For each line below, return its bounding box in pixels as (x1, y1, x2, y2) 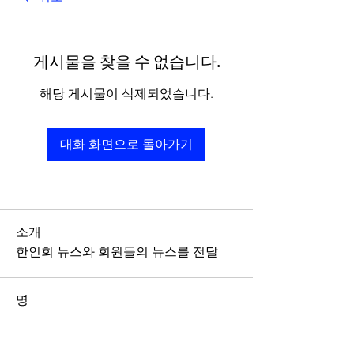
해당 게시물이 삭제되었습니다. (40, 86, 213, 101)
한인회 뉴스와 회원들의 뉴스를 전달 (16, 244, 218, 259)
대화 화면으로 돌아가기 (60, 137, 193, 152)
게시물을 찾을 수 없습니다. (32, 51, 220, 78)
